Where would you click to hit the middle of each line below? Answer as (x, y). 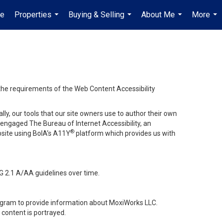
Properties (33, 15)
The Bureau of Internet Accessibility (85, 123)
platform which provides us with (126, 133)
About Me (158, 15)
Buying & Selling (96, 15)
